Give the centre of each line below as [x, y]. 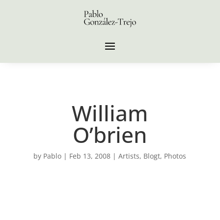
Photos [175, 156]
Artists [129, 156]
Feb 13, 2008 [90, 156]
